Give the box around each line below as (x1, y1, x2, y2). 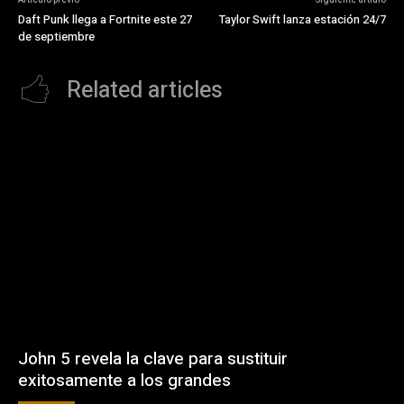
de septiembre (18, 27, 95, 45)
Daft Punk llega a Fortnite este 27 (18, 10, 192, 28)
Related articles (67, 73, 223, 107)
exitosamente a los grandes (18, 368, 231, 394)
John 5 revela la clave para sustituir (18, 346, 288, 372)
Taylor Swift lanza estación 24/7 (218, 10, 386, 28)
